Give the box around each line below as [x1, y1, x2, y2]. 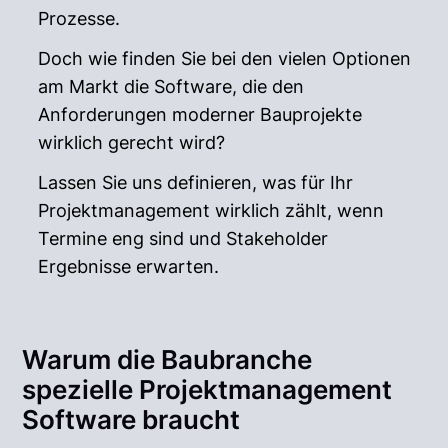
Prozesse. [38, 7, 121, 29]
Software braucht [22, 403, 241, 435]
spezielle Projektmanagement [22, 373, 393, 405]
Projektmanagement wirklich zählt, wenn [38, 199, 385, 221]
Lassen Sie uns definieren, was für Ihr [38, 171, 354, 193]
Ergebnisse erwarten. [38, 255, 220, 277]
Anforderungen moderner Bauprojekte [38, 103, 363, 125]
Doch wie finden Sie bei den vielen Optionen [38, 47, 412, 69]
